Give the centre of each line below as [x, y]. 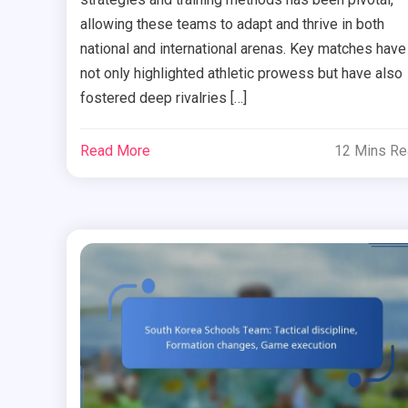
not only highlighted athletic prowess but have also [241, 73]
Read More [115, 150]
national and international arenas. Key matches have [243, 48]
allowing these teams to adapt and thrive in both [232, 24]
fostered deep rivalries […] [163, 97]
